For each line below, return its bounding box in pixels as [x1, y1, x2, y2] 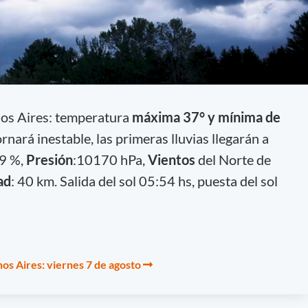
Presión [25, 151, 73, 168]
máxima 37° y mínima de [131, 108, 280, 125]
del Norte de [197, 151, 271, 168]
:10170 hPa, [72, 151, 148, 168]
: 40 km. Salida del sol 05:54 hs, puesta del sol [10, 172, 278, 189]
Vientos [147, 151, 198, 168]
